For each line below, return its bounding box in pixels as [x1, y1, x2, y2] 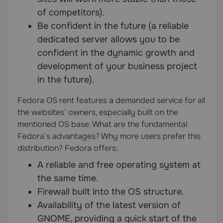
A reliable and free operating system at [37, 159, 201, 171]
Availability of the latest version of [37, 200, 181, 211]
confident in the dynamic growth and [37, 47, 195, 59]
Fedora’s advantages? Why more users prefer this [17, 131, 201, 142]
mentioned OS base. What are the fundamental [17, 119, 187, 130]
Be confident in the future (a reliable [37, 20, 189, 32]
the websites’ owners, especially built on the [17, 107, 178, 118]
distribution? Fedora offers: [17, 143, 118, 154]
